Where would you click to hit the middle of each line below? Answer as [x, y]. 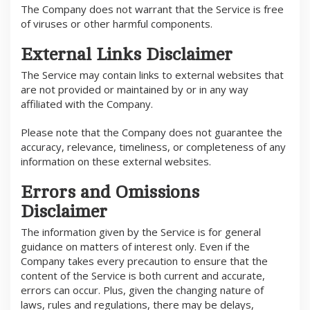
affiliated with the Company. [87, 104]
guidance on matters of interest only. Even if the [135, 247]
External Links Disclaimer [127, 55]
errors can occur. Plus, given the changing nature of [142, 290]
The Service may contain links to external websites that [152, 75]
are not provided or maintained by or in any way [135, 90]
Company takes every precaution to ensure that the [144, 261]
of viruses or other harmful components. [117, 24]
